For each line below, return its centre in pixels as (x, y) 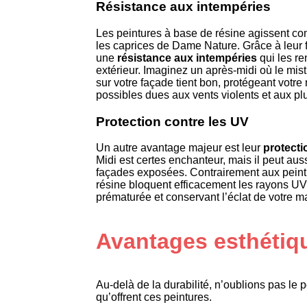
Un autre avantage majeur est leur (180, 148)
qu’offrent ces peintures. (154, 297)
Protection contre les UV (172, 121)
